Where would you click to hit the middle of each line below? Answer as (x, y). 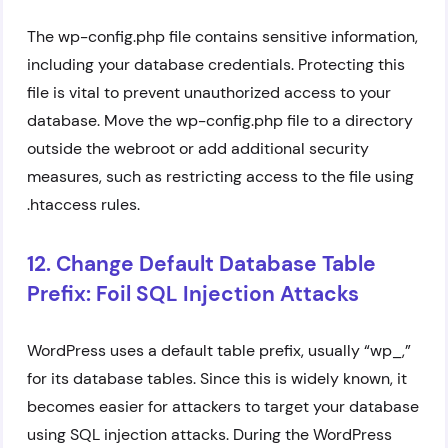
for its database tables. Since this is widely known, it (217, 378)
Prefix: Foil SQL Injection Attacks (193, 294)
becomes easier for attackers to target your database (223, 406)
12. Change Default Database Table (201, 264)
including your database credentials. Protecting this (216, 64)
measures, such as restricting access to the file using (220, 176)
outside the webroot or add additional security (198, 148)
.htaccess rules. (83, 204)
